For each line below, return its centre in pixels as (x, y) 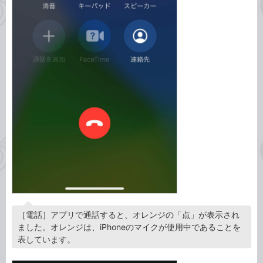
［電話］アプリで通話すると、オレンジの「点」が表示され (129, 215)
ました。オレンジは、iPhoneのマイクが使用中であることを (129, 227)
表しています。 (46, 240)
